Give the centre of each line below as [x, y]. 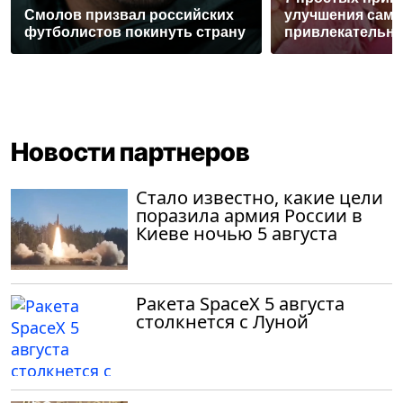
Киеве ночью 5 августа [237, 233]
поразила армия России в [249, 215]
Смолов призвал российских [129, 14]
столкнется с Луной [222, 321]
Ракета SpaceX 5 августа [240, 303]
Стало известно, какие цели [260, 197]
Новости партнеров [130, 152]
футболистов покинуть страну [135, 31]
